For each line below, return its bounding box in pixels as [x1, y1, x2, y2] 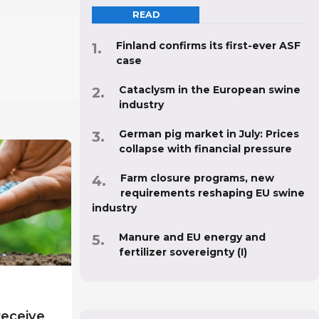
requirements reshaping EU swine [120, 187, 305, 200]
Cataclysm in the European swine [119, 83, 300, 97]
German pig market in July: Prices [119, 127, 299, 141]
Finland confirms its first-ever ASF [116, 39, 300, 53]
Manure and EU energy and [119, 231, 266, 244]
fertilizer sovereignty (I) [119, 246, 247, 259]
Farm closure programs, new [120, 172, 274, 185]
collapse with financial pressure [119, 142, 292, 156]
